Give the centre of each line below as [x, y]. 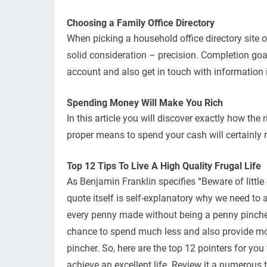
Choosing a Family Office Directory [141, 23]
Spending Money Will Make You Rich [145, 103]
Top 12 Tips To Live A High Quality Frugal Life [164, 166]
